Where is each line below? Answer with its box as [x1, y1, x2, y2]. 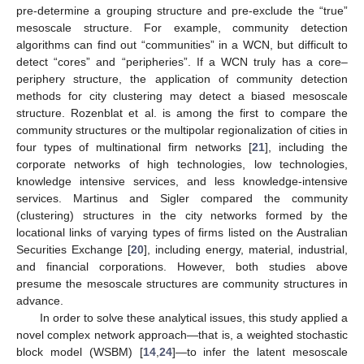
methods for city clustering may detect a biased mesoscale [16, 89, 348, 102]
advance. [16, 293, 63, 307]
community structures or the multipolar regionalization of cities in [16, 123, 348, 136]
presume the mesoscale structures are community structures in [16, 276, 348, 290]
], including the [265, 140, 348, 154]
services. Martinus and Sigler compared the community [16, 191, 348, 205]
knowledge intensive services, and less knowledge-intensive [16, 174, 348, 188]
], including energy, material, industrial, [144, 242, 348, 256]
